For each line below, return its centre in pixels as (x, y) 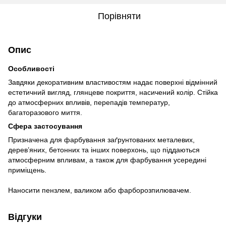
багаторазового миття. (45, 112)
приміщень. (27, 170)
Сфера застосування (45, 126)
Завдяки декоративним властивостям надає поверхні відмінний (113, 82)
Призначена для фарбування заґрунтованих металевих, (101, 139)
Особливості (31, 68)
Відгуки (25, 217)
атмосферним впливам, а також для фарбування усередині (107, 160)
